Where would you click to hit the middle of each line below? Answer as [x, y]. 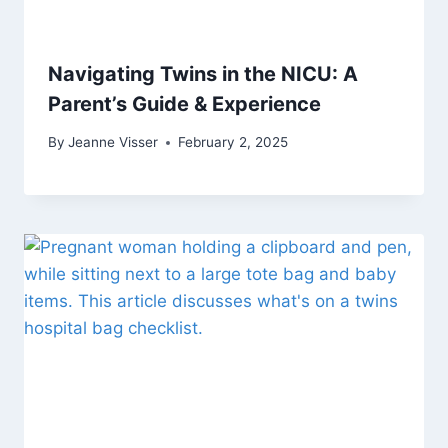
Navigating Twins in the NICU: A [203, 73]
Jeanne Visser [113, 142]
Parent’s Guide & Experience [184, 103]
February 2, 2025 [233, 142]
